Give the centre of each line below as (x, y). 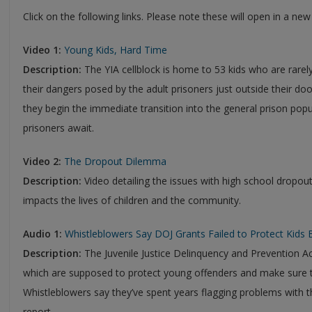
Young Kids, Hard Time (116, 49)
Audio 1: (42, 233)
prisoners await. (60, 127)
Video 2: (42, 161)
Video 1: (42, 49)
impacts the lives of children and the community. (135, 200)
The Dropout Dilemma (115, 161)
